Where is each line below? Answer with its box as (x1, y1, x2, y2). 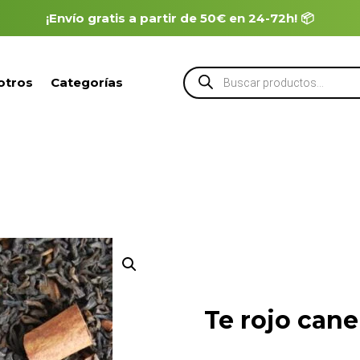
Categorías (51, 74, 124, 90)
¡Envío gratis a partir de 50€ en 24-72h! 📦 (46, 10, 314, 26)
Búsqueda (182, 63, 249, 80)
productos (182, 88, 249, 104)
